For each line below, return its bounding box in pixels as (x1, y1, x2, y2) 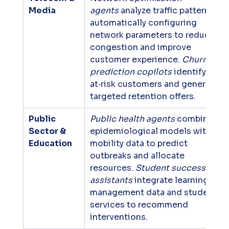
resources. (89, 163, 135, 174)
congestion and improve (89, 42, 193, 53)
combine (174, 113, 215, 125)
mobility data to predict (89, 138, 190, 149)
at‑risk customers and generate (89, 79, 221, 90)
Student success (135, 163, 208, 174)
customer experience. (89, 54, 182, 65)
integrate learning (132, 175, 211, 186)
